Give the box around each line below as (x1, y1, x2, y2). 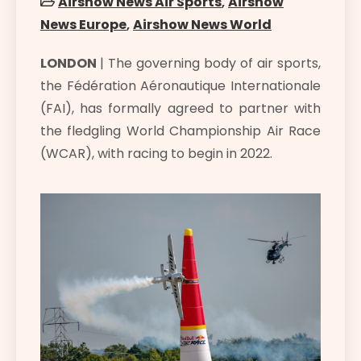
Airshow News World (133, 15, 272, 34)
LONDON (40, 54, 100, 73)
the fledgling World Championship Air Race (40, 122, 321, 140)
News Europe (40, 15, 127, 34)
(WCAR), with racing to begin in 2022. (40, 144, 272, 163)
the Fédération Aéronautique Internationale (40, 77, 321, 95)
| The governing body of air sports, (100, 54, 321, 73)
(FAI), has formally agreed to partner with (40, 99, 321, 118)
